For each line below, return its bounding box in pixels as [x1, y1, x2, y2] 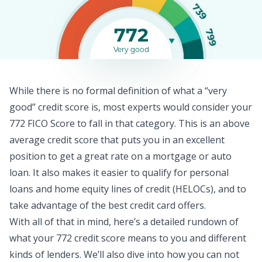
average [9, 133, 47, 146]
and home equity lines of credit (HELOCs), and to [33, 182, 246, 195]
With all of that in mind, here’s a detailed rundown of [9, 215, 239, 228]
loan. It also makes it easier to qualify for [9, 166, 189, 179]
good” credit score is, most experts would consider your [9, 101, 252, 113]
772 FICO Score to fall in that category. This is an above [9, 117, 250, 130]
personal [189, 166, 229, 179]
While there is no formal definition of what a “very [9, 84, 227, 97]
